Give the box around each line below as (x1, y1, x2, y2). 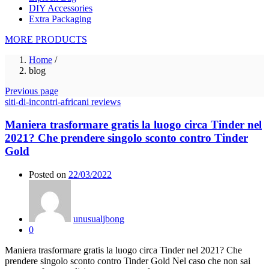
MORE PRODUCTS (5, 34, 87, 44)
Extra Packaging (29, 13, 91, 24)
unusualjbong (73, 214, 124, 225)
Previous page (5, 85, 58, 96)
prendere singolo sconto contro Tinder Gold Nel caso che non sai (5, 256, 250, 267)
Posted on (29, 169, 66, 180)
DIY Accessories (29, 2, 92, 13)
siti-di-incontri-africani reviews (5, 96, 121, 107)
